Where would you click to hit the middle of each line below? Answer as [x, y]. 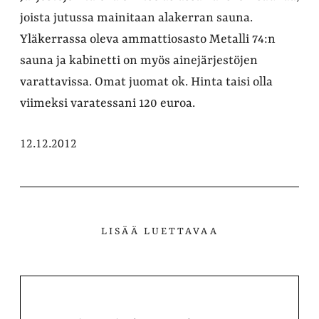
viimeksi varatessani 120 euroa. [108, 103]
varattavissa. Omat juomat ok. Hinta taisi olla [146, 82]
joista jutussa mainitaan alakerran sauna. [136, 17]
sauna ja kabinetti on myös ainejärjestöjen [139, 60]
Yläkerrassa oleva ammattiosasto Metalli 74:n [148, 39]
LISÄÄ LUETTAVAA [159, 231]
